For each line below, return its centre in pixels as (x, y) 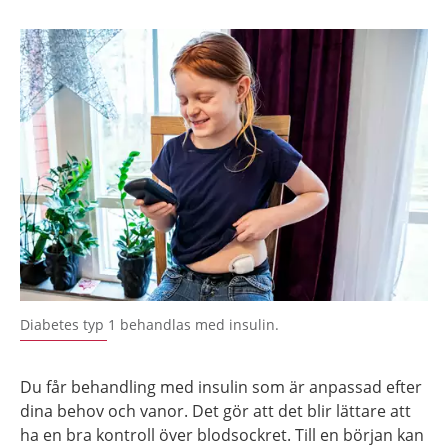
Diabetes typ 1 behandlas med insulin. (149, 324)
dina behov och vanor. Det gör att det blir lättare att (215, 410)
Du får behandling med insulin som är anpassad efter (221, 386)
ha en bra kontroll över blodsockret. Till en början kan (222, 434)
